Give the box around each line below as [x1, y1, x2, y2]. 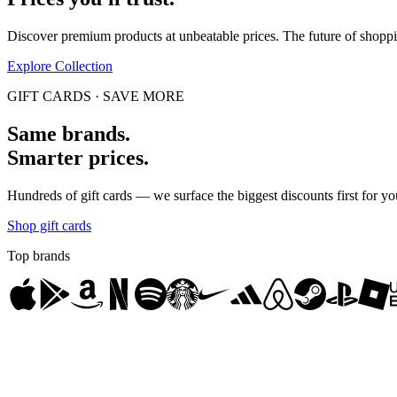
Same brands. [7, 122, 130, 146]
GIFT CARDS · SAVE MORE [7, 89, 184, 105]
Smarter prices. [7, 146, 149, 170]
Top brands [7, 247, 70, 263]
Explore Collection [7, 58, 113, 74]
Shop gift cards [7, 217, 91, 233]
